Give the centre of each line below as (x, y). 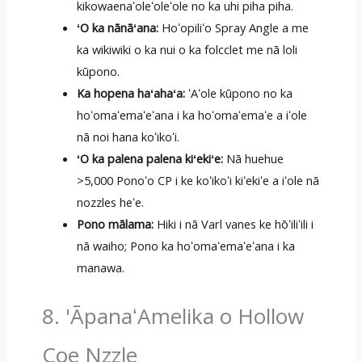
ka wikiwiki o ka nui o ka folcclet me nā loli (187, 49)
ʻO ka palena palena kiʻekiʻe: (150, 158)
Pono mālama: (116, 223)
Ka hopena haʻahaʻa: (131, 93)
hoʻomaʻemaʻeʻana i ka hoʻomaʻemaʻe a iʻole (192, 114)
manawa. (101, 267)
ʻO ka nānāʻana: (118, 27)
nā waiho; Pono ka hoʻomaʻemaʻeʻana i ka (186, 245)
